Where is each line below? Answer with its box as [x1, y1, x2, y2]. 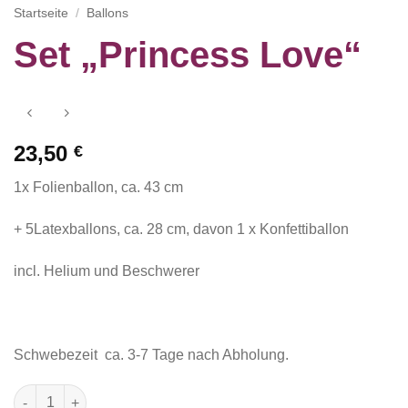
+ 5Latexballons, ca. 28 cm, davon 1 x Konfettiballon [14, 221, 349, 238]
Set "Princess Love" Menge [13, 386, 183, 402]
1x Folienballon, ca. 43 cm [14, 179, 183, 196]
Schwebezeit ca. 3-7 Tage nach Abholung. [14, 346, 289, 362]
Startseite [14, 5, 68, 20]
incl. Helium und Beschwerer [14, 263, 199, 280]
